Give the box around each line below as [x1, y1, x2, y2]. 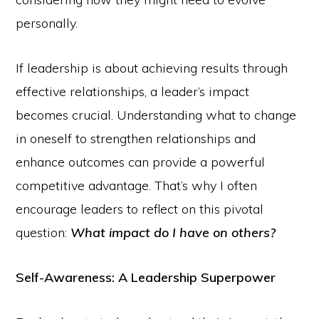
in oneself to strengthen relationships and [16, 130, 256, 147]
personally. [16, 15, 78, 31]
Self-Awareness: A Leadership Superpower [16, 269, 276, 286]
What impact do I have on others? [70, 224, 276, 241]
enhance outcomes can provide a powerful [16, 154, 266, 170]
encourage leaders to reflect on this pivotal [16, 201, 264, 217]
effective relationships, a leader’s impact [16, 83, 250, 100]
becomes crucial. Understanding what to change [16, 107, 297, 123]
